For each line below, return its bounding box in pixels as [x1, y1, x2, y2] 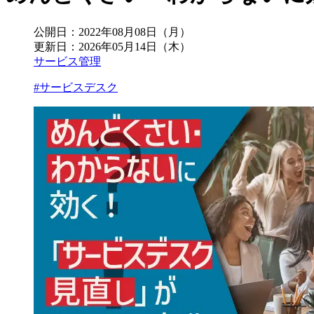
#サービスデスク [34, 81, 118, 93]
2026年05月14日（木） [78, 40, 191, 53]
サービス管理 [34, 55, 101, 67]
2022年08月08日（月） [78, 25, 191, 38]
